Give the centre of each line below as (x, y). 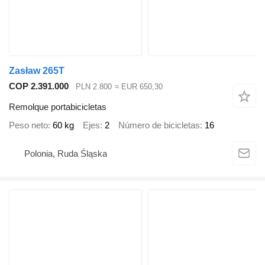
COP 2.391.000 (39, 86)
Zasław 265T (37, 71)
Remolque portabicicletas (58, 106)
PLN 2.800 (94, 87)
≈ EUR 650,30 (138, 87)
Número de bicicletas (159, 125)
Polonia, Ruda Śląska (66, 154)
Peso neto (28, 125)
